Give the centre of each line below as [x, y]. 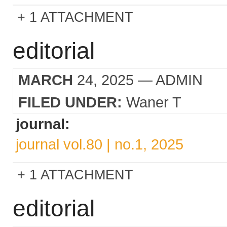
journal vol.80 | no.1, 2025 [100, 144]
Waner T [154, 102]
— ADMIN [168, 80]
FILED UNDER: [70, 102]
